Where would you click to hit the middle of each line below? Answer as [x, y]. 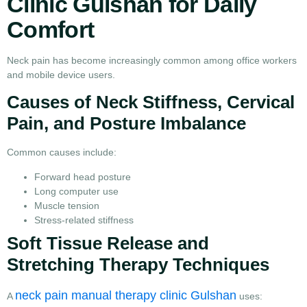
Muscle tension [67, 205]
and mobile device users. [61, 74]
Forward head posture [83, 176]
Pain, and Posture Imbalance [126, 124]
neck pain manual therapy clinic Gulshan [126, 295]
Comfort [51, 29]
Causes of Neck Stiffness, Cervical [151, 102]
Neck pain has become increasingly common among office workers [152, 60]
